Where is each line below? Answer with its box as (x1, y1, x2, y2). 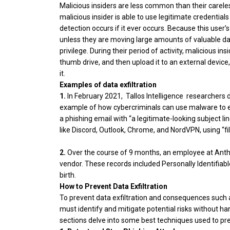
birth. (60, 171, 76, 180)
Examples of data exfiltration (60, 81, 157, 89)
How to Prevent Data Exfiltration (60, 182, 167, 191)
